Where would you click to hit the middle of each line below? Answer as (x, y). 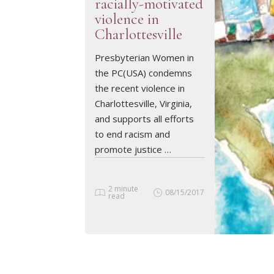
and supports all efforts (144, 118)
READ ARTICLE (214, 42)
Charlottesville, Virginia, (143, 103)
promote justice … (133, 149)
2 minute (123, 188)
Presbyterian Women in (144, 57)
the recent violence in (139, 88)
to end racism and (132, 134)
